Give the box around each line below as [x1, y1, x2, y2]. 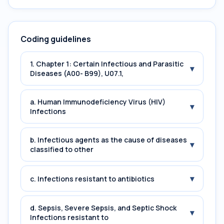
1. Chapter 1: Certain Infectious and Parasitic [30, 59, 183, 68]
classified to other [30, 144, 93, 154]
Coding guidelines [20, 33, 91, 44]
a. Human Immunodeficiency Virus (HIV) [30, 97, 165, 106]
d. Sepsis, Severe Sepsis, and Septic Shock [30, 203, 176, 212]
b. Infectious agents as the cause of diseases [30, 135, 187, 144]
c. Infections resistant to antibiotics [30, 173, 154, 183]
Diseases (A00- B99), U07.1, [30, 68, 123, 78]
